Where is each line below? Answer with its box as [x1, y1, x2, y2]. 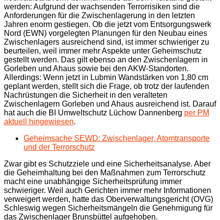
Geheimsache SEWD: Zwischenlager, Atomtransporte [24, 134, 210, 143]
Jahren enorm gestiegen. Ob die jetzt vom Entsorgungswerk [4, 20, 211, 29]
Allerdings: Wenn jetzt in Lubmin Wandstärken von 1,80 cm [4, 73, 208, 82]
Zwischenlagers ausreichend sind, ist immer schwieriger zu [4, 38, 209, 47]
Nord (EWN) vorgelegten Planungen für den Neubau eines [4, 29, 207, 38]
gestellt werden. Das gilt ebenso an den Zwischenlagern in [4, 55, 208, 64]
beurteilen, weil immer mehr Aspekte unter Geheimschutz [4, 47, 202, 55]
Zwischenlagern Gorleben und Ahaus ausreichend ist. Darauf [4, 100, 216, 109]
